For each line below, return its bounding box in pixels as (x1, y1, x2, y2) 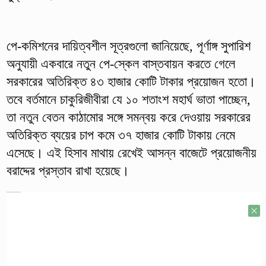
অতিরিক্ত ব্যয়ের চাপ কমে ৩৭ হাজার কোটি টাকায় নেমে (6, 128, 235, 143)
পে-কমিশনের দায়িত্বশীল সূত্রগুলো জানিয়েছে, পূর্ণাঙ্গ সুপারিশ (6, 39, 251, 54)
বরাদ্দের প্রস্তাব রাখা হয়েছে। (6, 163, 129, 179)
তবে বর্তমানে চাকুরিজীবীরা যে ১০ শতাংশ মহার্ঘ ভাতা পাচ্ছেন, (6, 92, 251, 107)
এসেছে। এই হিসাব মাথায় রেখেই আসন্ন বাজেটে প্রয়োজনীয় (6, 145, 256, 161)
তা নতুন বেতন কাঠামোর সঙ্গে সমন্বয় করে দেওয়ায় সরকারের (6, 110, 251, 125)
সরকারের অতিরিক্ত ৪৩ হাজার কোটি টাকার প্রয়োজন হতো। (6, 74, 256, 90)
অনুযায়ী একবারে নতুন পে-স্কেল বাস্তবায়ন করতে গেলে (6, 56, 235, 72)
